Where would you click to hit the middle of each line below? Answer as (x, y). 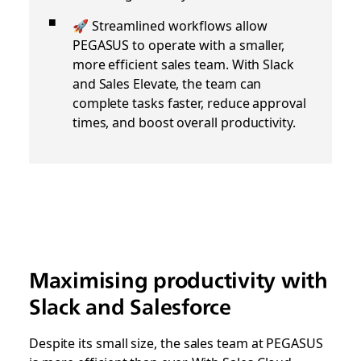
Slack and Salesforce (130, 306)
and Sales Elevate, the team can (167, 83)
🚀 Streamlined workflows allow (170, 25)
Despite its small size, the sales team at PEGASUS (176, 342)
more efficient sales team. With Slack (183, 63)
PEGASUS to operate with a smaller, (178, 44)
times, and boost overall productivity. (184, 121)
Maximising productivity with (178, 280)
